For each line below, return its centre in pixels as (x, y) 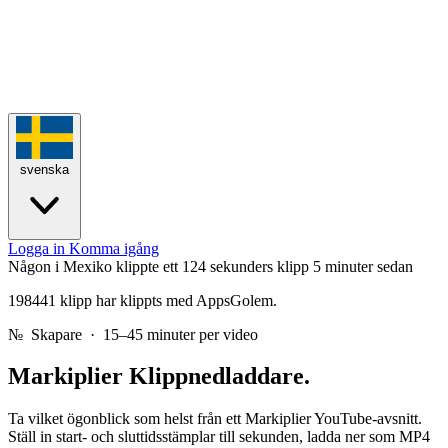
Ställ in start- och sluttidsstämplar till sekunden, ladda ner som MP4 (219, 437)
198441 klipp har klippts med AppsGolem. (142, 300)
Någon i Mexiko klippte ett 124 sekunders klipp (158, 266)
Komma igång (114, 248)
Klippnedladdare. (219, 376)
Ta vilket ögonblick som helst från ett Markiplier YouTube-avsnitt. (215, 419)
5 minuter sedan (363, 266)
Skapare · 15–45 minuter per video (140, 334)
